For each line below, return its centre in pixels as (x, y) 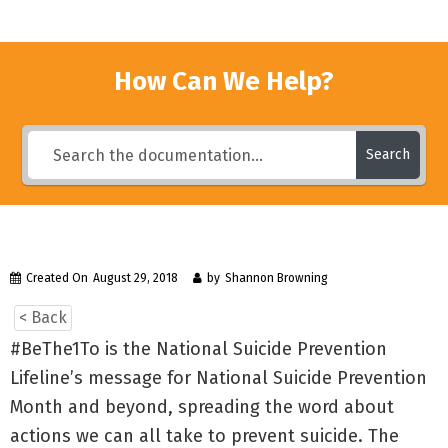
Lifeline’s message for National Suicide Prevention (218, 378)
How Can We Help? (224, 81)
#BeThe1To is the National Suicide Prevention (198, 349)
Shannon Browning (276, 278)
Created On (57, 278)
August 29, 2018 (135, 278)
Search (387, 154)
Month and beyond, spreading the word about (202, 407)
